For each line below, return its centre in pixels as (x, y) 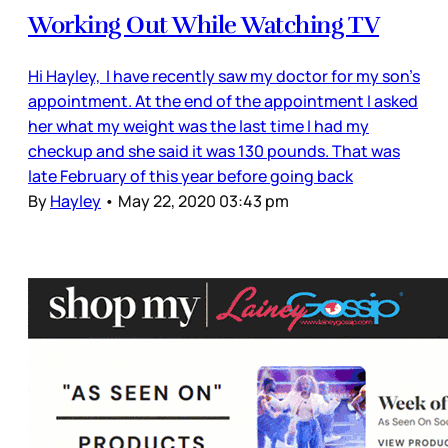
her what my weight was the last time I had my (198, 126)
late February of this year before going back (190, 176)
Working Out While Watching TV (204, 25)
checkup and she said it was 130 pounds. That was (214, 151)
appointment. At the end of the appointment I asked (223, 101)
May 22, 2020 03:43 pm (203, 201)
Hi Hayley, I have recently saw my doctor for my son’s (224, 76)
